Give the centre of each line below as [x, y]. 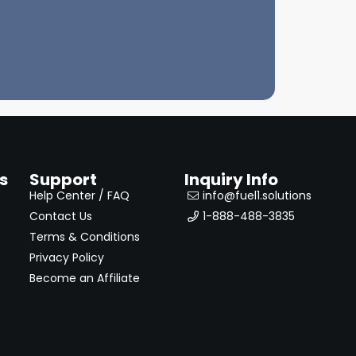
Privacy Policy [66, 257]
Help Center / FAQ [79, 195]
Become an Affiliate [84, 278]
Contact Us [60, 216]
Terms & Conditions [84, 236]
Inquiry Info [232, 179]
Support [63, 179]
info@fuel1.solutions [257, 195]
